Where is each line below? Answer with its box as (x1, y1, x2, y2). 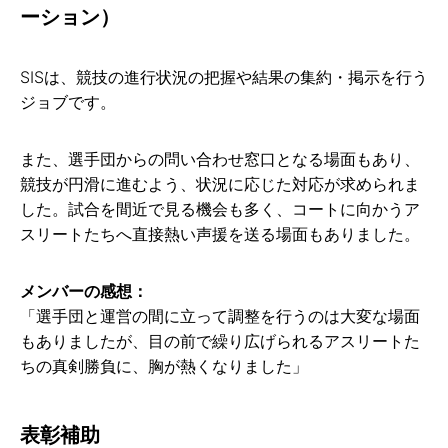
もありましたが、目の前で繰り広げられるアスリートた (20, 331, 420, 352)
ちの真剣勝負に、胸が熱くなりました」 (20, 356, 308, 377)
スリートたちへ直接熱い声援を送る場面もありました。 (20, 224, 420, 245)
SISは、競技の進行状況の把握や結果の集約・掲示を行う (20, 67, 428, 88)
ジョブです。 (20, 92, 116, 113)
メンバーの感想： (20, 281, 148, 302)
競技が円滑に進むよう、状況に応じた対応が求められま (20, 174, 420, 195)
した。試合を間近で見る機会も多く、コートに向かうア (20, 199, 420, 220)
